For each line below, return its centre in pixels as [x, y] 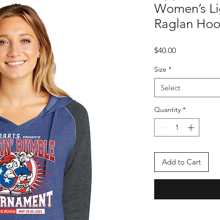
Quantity [167, 110]
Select [170, 88]
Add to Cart [181, 162]
